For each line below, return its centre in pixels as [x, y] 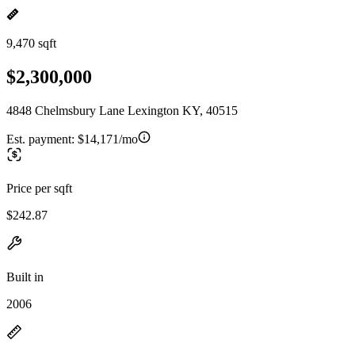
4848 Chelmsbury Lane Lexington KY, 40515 [122, 110]
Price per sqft [39, 188]
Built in [25, 277]
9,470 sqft [31, 43]
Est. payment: [42, 139]
